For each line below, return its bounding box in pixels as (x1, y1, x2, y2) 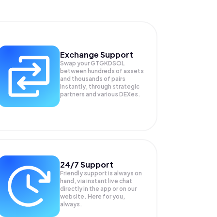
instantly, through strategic (60, 83, 139, 90)
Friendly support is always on (60, 170, 142, 177)
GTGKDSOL (90, 60, 124, 67)
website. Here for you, (60, 193, 125, 200)
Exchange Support (60, 49, 133, 60)
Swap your (60, 60, 91, 67)
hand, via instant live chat (60, 177, 132, 185)
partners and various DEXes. (60, 91, 140, 98)
